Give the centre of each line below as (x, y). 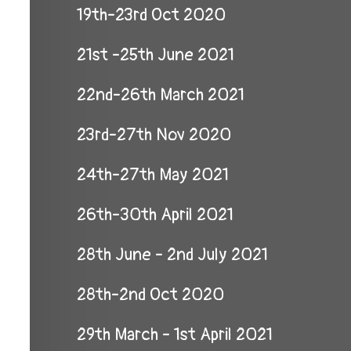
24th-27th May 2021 (153, 175)
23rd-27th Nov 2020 (154, 135)
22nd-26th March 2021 (161, 95)
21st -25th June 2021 (156, 55)
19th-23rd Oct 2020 (151, 15)
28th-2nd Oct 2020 (150, 295)
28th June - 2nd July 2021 (172, 255)
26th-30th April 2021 (155, 215)
